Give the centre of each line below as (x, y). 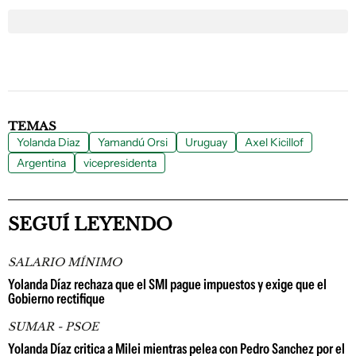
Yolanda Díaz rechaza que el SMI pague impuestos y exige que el (167, 284)
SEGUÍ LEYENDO (90, 224)
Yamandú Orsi (133, 142)
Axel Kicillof (274, 142)
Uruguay (206, 142)
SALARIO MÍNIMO (65, 262)
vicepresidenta (120, 163)
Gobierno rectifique (56, 299)
